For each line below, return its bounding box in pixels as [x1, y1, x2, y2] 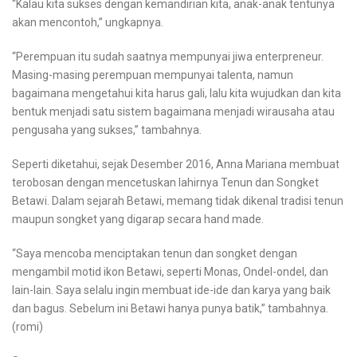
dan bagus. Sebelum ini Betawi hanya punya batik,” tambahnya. [12, 302, 328, 315]
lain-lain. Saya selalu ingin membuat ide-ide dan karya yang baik [12, 284, 331, 296]
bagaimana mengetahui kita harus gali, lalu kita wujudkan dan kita [12, 87, 341, 100]
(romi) [12, 320, 43, 333]
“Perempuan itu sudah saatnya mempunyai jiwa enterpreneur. [12, 50, 324, 63]
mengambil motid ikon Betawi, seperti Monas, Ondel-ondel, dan [12, 265, 328, 278]
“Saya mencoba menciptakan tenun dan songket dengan [12, 247, 297, 260]
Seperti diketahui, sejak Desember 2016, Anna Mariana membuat [12, 158, 339, 171]
